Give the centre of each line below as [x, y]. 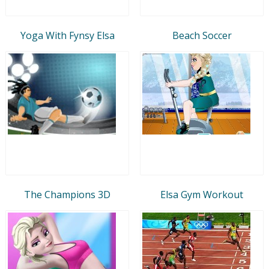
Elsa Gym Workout [202, 194]
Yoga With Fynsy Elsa [67, 35]
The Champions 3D [67, 194]
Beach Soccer [202, 35]
